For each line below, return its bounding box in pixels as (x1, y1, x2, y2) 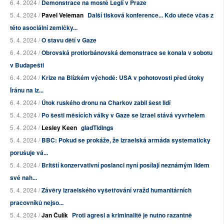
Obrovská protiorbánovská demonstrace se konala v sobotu (41, 48, 212, 57)
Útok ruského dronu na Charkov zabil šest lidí (41, 98, 170, 107)
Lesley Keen (41, 123, 77, 132)
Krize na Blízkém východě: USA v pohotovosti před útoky (41, 73, 204, 82)
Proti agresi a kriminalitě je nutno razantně (72, 210, 192, 220)
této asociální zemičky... (10, 23, 77, 32)
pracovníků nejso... (10, 198, 63, 207)
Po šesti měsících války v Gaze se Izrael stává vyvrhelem (41, 110, 205, 120)
